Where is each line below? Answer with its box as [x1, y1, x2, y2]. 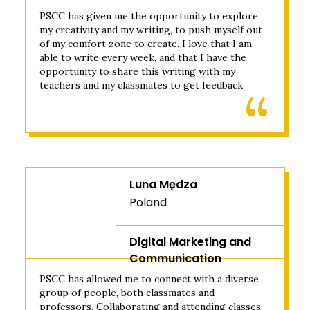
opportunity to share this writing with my [39, 65, 235, 77]
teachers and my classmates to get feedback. [39, 79, 245, 91]
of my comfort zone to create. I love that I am [39, 37, 252, 50]
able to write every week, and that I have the [39, 51, 246, 64]
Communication [129, 250, 221, 266]
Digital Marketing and [129, 234, 251, 250]
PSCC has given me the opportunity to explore [39, 10, 258, 22]
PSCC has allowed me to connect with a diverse [39, 273, 259, 285]
